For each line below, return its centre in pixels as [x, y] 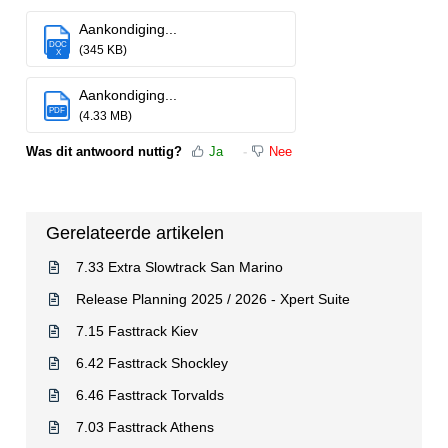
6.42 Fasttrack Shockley [152, 362]
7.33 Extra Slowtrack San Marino [179, 266]
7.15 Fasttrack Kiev [137, 330]
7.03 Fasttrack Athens [145, 426]
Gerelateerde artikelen [135, 232]
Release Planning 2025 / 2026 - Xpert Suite [213, 298]
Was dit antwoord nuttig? [104, 151]
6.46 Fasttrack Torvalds [150, 394]
